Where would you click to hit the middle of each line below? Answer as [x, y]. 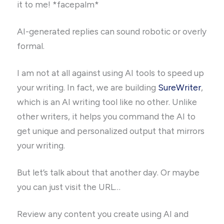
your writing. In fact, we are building [88, 87]
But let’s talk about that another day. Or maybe [108, 172]
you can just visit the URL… [69, 187]
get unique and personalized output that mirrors [111, 131]
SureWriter [180, 87]
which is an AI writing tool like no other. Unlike [107, 102]
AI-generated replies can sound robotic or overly [112, 31]
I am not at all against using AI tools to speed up [111, 73]
